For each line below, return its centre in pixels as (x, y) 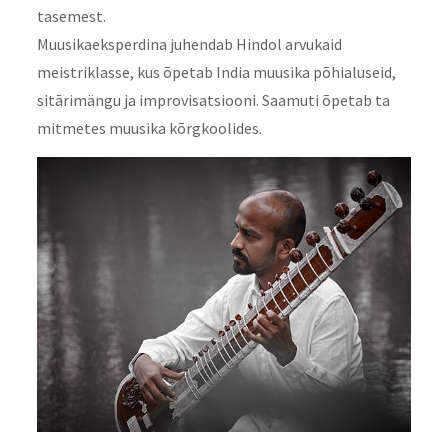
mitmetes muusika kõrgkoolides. (149, 128)
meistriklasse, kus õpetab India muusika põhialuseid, (216, 72)
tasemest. (71, 16)
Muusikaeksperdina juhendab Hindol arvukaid (189, 44)
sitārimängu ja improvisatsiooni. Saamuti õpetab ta (213, 100)
